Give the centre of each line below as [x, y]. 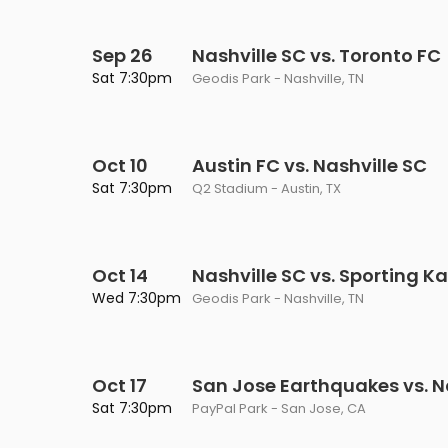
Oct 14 [120, 275]
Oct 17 [119, 385]
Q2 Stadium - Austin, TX [266, 188]
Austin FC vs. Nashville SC [309, 165]
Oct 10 [120, 165]
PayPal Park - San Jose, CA [279, 408]
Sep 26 [122, 55]
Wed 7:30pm [136, 298]
